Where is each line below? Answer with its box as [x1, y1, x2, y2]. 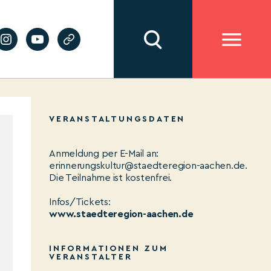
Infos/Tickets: [49, 197, 111, 207]
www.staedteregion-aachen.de [49, 209, 194, 219]
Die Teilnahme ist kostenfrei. [49, 173, 172, 183]
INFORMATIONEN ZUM [49, 244, 168, 253]
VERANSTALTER [49, 253, 132, 261]
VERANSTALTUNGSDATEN [49, 115, 186, 123]
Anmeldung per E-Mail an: [49, 149, 159, 158]
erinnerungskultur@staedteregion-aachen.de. [49, 161, 247, 171]
